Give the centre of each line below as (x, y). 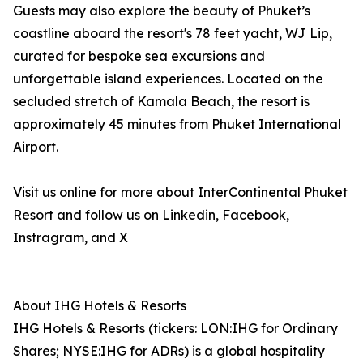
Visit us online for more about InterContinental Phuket (180, 192)
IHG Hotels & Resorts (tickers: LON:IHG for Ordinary (175, 329)
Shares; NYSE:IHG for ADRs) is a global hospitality (169, 351)
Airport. (36, 147)
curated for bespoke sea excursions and (139, 56)
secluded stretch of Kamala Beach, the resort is (161, 102)
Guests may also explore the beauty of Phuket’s (162, 11)
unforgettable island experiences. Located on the (168, 79)
